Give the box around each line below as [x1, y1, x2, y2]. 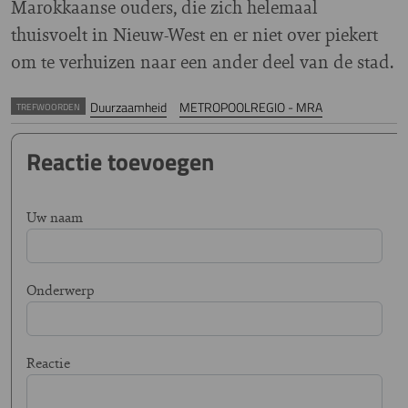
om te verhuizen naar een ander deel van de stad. [11, 48, 393, 75]
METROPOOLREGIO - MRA [178, 97, 322, 117]
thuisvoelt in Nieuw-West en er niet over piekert [11, 21, 378, 47]
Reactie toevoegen [26, 144, 214, 179]
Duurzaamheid [90, 97, 167, 117]
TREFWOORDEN [16, 99, 80, 114]
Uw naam [26, 207, 83, 227]
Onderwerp [26, 280, 95, 300]
